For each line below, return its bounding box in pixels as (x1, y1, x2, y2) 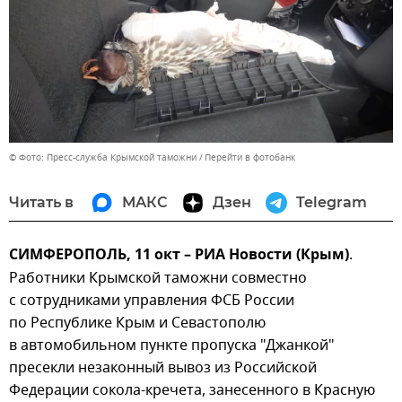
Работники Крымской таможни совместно (9, 267, 307, 289)
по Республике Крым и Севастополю (9, 311, 266, 334)
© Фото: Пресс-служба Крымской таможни (9, 150, 197, 164)
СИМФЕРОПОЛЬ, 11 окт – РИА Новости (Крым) (9, 243, 349, 267)
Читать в (9, 193, 74, 211)
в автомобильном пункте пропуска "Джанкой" (9, 334, 335, 356)
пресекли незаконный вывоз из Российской (9, 356, 317, 379)
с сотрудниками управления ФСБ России (9, 289, 294, 311)
